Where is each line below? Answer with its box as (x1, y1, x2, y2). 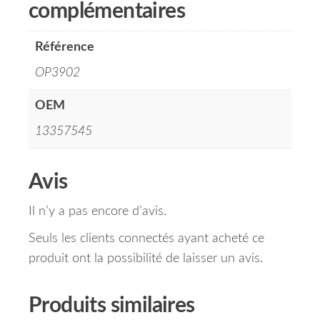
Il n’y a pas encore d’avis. (29, 205, 166, 219)
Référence (35, 41, 94, 54)
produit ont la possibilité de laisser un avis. (29, 252, 263, 266)
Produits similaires (29, 295, 195, 317)
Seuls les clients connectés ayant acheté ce (29, 232, 264, 246)
